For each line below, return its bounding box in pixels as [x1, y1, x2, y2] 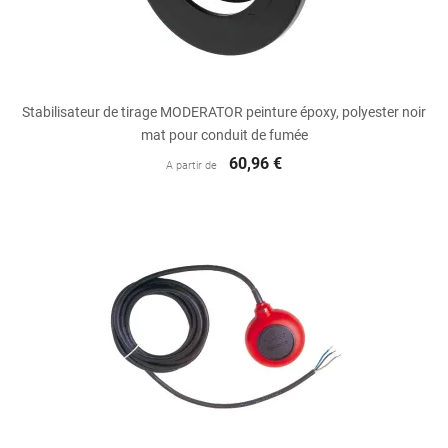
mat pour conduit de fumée [140, 126, 308, 143]
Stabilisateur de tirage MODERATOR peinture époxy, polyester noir [22, 103, 426, 120]
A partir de [166, 158, 218, 172]
